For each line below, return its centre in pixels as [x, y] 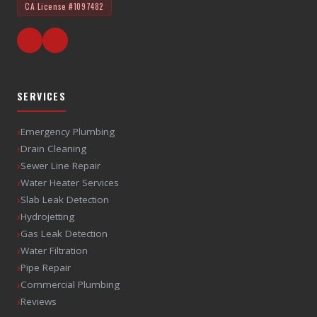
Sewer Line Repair [60, 165]
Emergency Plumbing [68, 131]
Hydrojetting [47, 216]
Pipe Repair [46, 267]
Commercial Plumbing [70, 284]
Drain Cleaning [53, 148]
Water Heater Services [70, 182]
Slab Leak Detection [65, 199]
